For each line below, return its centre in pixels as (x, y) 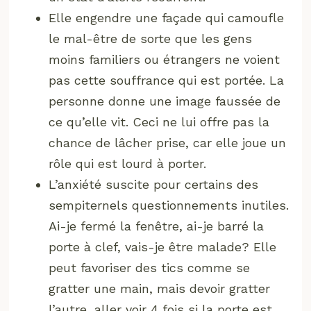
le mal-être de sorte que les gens (151, 38)
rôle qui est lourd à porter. (128, 163)
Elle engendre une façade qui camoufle (167, 17)
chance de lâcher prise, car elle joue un (168, 142)
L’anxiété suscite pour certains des (154, 184)
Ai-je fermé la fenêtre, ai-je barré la (157, 226)
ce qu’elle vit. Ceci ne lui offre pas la (159, 121)
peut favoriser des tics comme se (150, 267)
